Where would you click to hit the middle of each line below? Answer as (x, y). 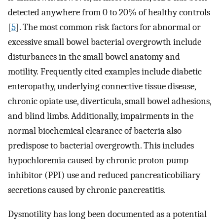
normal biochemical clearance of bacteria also (95, 130)
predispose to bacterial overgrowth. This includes (101, 145)
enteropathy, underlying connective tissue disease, (102, 86)
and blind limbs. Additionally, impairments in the (101, 116)
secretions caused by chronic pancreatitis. (87, 190)
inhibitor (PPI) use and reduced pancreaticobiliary (104, 175)
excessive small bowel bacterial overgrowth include (105, 42)
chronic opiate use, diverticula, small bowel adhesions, (110, 101)
